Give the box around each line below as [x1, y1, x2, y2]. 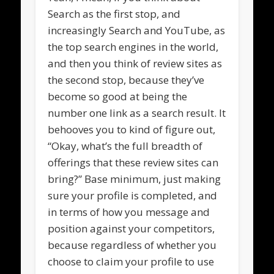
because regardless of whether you [48, 237, 217, 252]
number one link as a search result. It [48, 105, 226, 120]
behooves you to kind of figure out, [48, 122, 216, 136]
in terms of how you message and [48, 204, 210, 219]
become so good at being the [48, 89, 188, 103]
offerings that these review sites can [48, 155, 219, 169]
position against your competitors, [48, 221, 215, 235]
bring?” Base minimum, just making [48, 171, 221, 186]
